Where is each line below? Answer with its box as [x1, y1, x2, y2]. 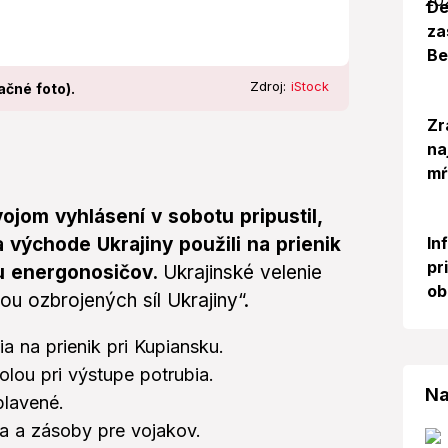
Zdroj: [249, 78, 291, 95]
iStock [290, 78, 329, 95]
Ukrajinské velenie [163, 261, 322, 285]
